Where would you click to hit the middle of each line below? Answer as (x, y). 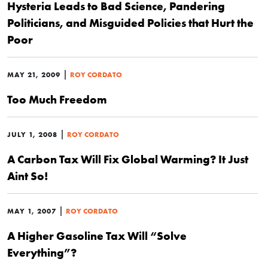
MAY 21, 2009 (34, 74)
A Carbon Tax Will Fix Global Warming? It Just (128, 159)
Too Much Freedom (57, 99)
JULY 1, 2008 (32, 134)
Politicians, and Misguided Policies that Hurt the (130, 23)
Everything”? (42, 252)
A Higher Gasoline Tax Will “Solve (97, 236)
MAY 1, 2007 (32, 211)
